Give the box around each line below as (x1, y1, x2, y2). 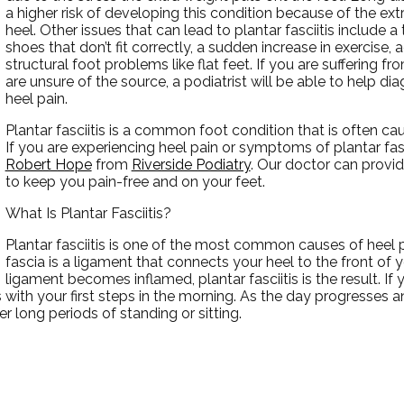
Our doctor (256, 155, 330, 173)
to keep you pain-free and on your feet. (5, 172, 265, 190)
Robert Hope (5, 155, 92, 173)
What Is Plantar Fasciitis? (5, 204, 171, 222)
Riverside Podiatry (131, 155, 251, 173)
